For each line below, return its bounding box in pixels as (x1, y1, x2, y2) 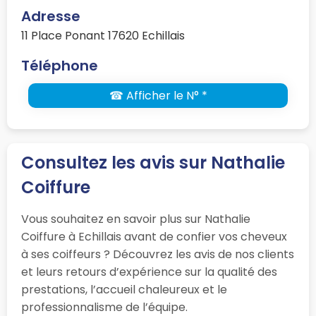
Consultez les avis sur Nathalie (21, 150, 285, 174)
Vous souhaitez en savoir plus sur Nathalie (21, 210, 250, 227)
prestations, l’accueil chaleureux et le (21, 281, 227, 298)
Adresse (21, 6, 80, 26)
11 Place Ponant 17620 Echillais (21, 27, 185, 44)
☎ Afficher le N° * (109, 87, 207, 104)
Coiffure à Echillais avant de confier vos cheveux (21, 228, 287, 245)
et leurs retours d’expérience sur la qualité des (21, 263, 277, 280)
